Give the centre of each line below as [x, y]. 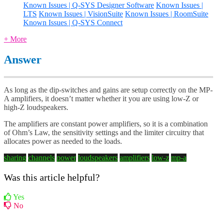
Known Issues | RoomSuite [167, 14]
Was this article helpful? [52, 177]
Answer [23, 59]
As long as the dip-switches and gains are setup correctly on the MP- [108, 90]
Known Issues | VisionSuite [81, 14]
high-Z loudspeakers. [38, 107]
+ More [15, 39]
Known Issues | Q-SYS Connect [73, 22]
